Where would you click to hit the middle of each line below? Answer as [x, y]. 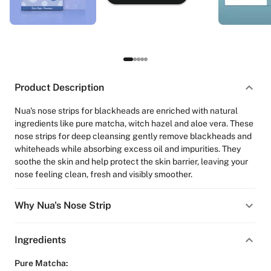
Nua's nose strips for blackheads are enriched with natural [126, 111]
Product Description [59, 87]
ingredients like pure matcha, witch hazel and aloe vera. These [134, 123]
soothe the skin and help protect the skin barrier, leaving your [131, 162]
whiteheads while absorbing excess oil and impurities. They [128, 149]
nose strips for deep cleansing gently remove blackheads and [133, 136]
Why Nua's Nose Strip [63, 205]
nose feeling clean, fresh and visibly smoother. [103, 174]
